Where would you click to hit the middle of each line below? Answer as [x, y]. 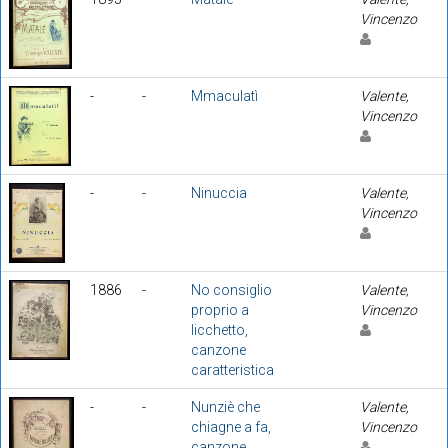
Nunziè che [225, 406]
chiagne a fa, [231, 426]
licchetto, [219, 329]
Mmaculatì [224, 95]
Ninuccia [219, 192]
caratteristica [232, 369]
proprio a [220, 309]
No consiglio [231, 289]
